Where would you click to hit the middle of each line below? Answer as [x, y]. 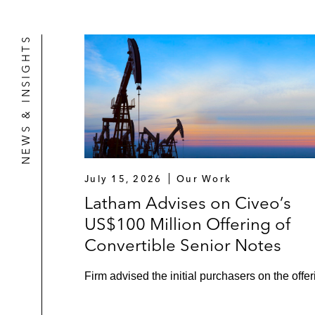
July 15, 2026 [123, 179]
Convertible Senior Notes [183, 245]
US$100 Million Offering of [187, 224]
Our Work [204, 179]
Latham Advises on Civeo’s [188, 203]
